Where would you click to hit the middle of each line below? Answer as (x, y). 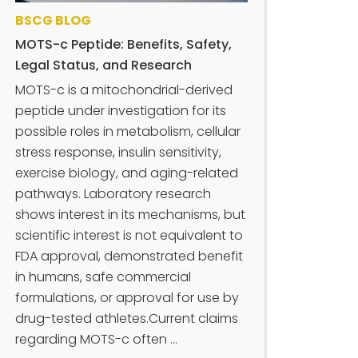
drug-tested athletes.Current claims (127, 318)
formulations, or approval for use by (127, 297)
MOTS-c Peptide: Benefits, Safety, (124, 44)
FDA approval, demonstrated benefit (129, 256)
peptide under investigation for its (121, 110)
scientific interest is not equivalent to (129, 235)
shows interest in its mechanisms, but (131, 214)
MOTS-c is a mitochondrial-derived (124, 89)
